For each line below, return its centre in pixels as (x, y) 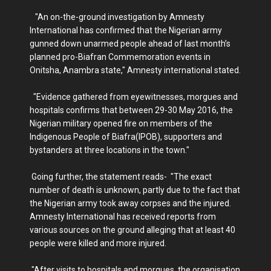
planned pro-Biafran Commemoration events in (120, 57)
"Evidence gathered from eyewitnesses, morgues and (134, 97)
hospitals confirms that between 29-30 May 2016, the (131, 110)
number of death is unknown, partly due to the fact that (135, 190)
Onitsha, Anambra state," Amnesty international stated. (135, 70)
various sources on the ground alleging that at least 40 (132, 230)
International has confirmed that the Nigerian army (126, 31)
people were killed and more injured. (98, 243)
